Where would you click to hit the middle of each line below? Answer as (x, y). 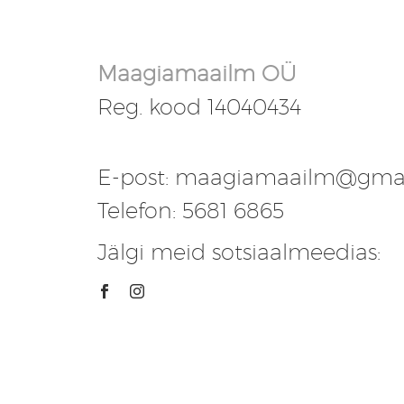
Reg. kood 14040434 (199, 107)
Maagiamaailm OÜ (197, 73)
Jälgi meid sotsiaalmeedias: (239, 251)
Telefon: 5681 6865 (191, 211)
